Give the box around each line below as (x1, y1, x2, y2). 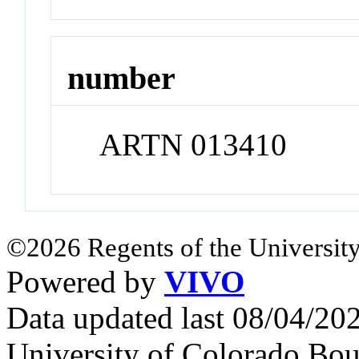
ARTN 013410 (99, 127, 288, 163)
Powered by (6, 264, 164, 300)
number (67, 60, 176, 97)
